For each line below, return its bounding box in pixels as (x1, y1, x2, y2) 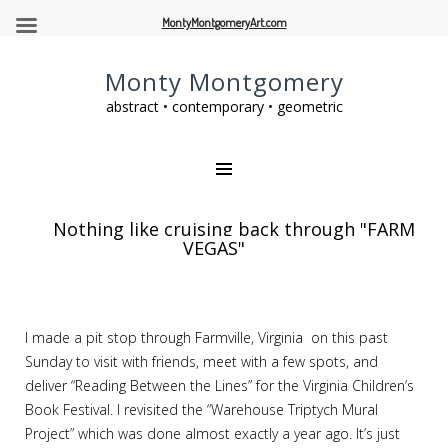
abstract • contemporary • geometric (105, 97, 343, 116)
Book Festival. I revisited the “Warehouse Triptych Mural (25, 400, 378, 419)
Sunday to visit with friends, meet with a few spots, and (25, 352, 378, 371)
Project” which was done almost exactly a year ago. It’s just (25, 424, 400, 443)
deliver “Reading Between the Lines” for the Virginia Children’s (25, 376, 414, 395)
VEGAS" (183, 236, 245, 260)
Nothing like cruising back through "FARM (53, 217, 415, 241)
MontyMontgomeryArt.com (161, 15, 287, 30)
